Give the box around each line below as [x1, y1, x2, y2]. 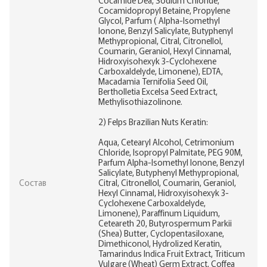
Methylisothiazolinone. [98, 95, 182, 107]
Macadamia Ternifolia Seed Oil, [98, 74, 208, 87]
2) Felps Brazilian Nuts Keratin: [98, 115, 208, 128]
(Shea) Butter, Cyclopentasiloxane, [98, 226, 224, 239]
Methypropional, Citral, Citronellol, [98, 34, 223, 46]
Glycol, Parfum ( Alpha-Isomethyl [98, 14, 220, 26]
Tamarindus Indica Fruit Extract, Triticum [98, 247, 245, 259]
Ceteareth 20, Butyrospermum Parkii [98, 216, 232, 229]
